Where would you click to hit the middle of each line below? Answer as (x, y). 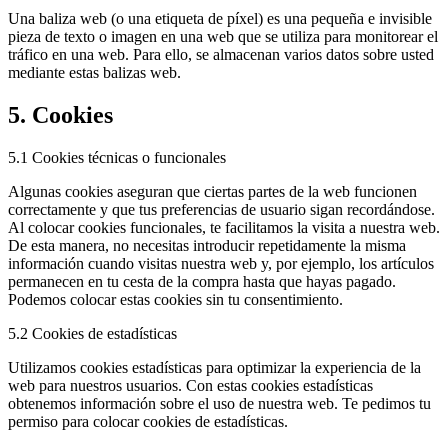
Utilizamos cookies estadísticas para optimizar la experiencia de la (214, 367)
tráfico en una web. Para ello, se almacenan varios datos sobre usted (221, 55)
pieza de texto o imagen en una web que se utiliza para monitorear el (223, 37)
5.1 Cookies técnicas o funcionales (117, 157)
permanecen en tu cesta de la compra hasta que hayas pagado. (202, 281)
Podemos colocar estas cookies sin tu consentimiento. (175, 299)
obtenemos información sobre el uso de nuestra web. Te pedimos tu (219, 403)
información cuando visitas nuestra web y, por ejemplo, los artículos (221, 263)
